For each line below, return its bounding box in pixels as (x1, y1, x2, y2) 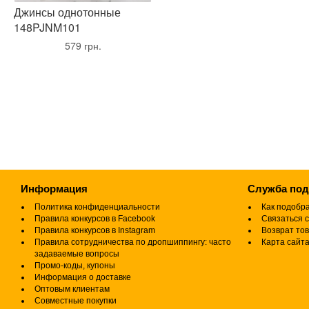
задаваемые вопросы (34, 249, 119, 259)
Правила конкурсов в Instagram (34, 226, 155, 235)
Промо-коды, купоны (34, 261, 115, 270)
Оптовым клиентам (34, 284, 110, 294)
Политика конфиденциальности (34, 202, 160, 212)
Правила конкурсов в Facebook (34, 214, 155, 223)
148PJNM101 (14, 19, 81, 35)
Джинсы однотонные (14, 4, 121, 20)
